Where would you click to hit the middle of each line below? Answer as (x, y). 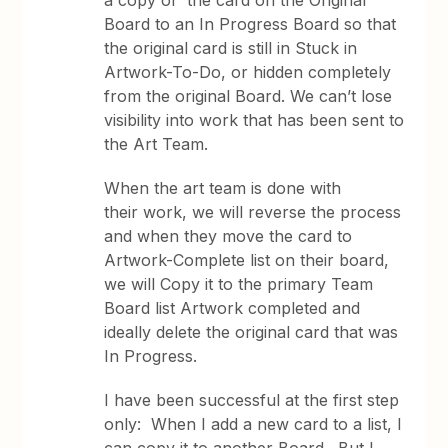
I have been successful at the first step (252, 400)
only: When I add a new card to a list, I (253, 424)
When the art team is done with (223, 188)
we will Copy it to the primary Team (239, 284)
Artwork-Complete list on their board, (247, 260)
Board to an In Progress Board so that (250, 24)
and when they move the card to (228, 236)
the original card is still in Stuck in (231, 48)
